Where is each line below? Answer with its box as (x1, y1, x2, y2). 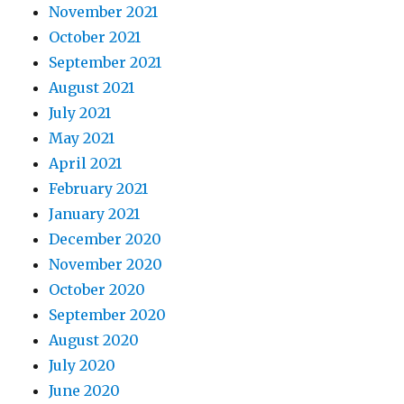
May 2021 (49, 129, 115, 147)
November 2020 (49, 255, 163, 273)
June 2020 (49, 381, 121, 399)
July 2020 (49, 356, 116, 374)
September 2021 (49, 53, 162, 71)
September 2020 (49, 306, 167, 324)
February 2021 (49, 179, 149, 197)
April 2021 (49, 154, 123, 172)
